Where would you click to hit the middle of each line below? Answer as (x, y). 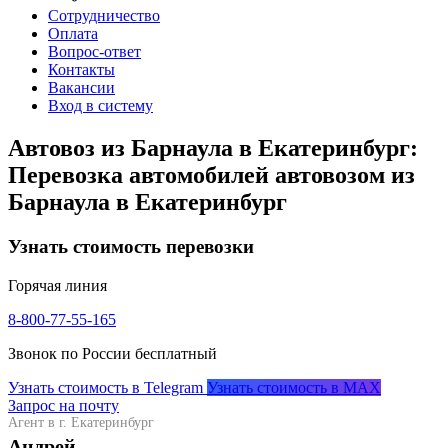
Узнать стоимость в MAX (294, 387)
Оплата (73, 34)
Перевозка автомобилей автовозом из (211, 175)
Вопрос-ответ (94, 52)
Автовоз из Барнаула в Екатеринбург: (213, 148)
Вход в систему (100, 106)
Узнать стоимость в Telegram (105, 387)
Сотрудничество (104, 16)
